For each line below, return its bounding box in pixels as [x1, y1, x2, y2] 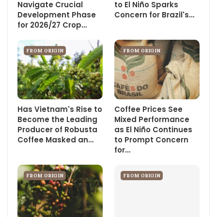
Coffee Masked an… [17, 135, 93, 145]
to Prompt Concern [114, 135, 188, 145]
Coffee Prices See [114, 104, 183, 115]
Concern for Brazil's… [114, 10, 194, 20]
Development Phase [17, 10, 96, 20]
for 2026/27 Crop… [17, 20, 87, 30]
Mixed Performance [114, 114, 189, 125]
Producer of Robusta [17, 124, 97, 135]
